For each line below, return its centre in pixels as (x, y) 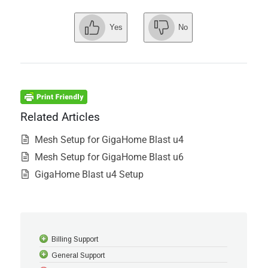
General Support (78, 255)
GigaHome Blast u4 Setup (89, 175)
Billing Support (75, 240)
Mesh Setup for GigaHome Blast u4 (109, 140)
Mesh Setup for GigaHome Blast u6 (109, 157)
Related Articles (60, 117)
